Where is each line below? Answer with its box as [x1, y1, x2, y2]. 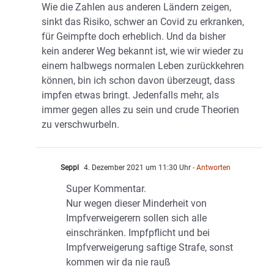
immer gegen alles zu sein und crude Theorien [42, 104, 239, 116]
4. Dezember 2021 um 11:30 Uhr [82, 163, 191, 172]
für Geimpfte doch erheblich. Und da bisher [42, 31, 226, 43]
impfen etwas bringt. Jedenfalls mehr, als [42, 89, 219, 102]
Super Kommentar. [66, 183, 146, 195]
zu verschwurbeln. [42, 119, 119, 131]
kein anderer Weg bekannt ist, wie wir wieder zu [42, 45, 243, 57]
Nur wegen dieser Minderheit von [66, 198, 207, 210]
